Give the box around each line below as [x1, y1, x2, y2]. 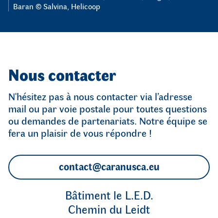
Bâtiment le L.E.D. [65, 187, 153, 203]
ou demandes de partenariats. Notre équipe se [8, 113, 207, 127]
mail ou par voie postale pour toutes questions [8, 101, 207, 115]
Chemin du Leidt [68, 201, 150, 217]
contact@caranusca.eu [58, 159, 160, 173]
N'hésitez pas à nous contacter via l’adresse [8, 89, 192, 103]
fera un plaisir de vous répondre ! [8, 126, 152, 140]
